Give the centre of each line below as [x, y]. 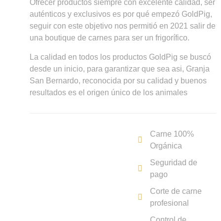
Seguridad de [173, 163]
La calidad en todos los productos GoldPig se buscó [120, 57]
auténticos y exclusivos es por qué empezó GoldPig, [121, 14]
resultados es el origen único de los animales [108, 92]
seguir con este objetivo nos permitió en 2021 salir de [122, 26]
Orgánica [166, 146]
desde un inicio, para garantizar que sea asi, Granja [119, 69]
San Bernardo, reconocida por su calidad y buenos [118, 80]
